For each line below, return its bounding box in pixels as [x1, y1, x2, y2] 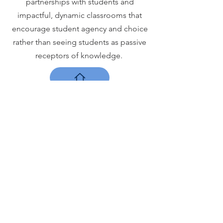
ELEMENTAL [43, 188, 116, 197]
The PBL [46, 153, 113, 166]
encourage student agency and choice [11, 24, 148, 33]
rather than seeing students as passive [13, 37, 146, 47]
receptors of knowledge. [35, 51, 124, 60]
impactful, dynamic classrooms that [17, 10, 142, 20]
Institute [43, 166, 116, 178]
